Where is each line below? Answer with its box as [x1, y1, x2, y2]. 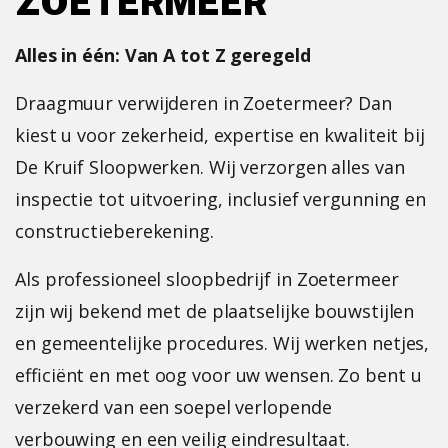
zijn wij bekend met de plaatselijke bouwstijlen [15, 299, 415, 323]
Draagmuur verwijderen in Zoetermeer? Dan [15, 91, 392, 115]
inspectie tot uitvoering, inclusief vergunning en [15, 187, 427, 211]
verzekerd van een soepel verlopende [15, 395, 332, 419]
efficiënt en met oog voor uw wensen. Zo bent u [15, 363, 422, 387]
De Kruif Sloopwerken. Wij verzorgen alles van [15, 155, 405, 179]
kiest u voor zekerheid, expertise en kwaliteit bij [15, 123, 425, 147]
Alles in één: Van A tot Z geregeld [15, 43, 311, 67]
